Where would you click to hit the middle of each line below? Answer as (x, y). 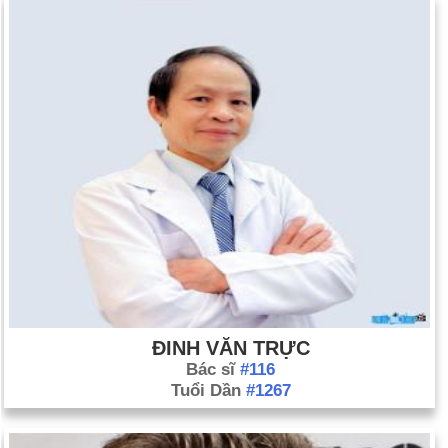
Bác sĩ (213, 369)
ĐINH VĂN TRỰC (230, 348)
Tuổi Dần (208, 390)
